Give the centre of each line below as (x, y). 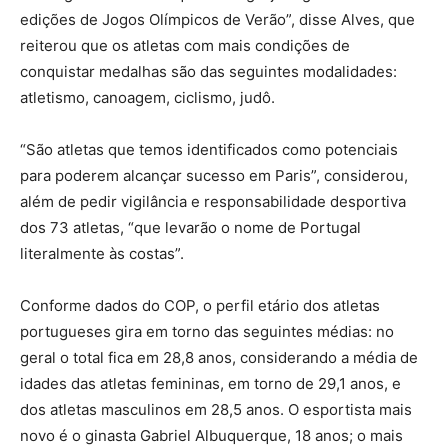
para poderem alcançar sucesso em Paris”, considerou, (214, 175)
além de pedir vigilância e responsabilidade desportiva (213, 201)
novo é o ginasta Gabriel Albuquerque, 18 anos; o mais (211, 435)
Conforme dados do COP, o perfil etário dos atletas (200, 305)
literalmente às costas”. (102, 253)
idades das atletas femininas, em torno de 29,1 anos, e (210, 383)
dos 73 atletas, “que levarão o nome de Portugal (190, 227)
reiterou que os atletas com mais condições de (185, 45)
